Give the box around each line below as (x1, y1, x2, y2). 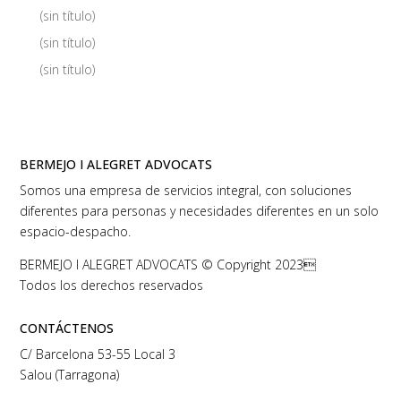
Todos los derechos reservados (20, 277, 204, 294)
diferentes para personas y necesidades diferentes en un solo (20, 202, 380, 219)
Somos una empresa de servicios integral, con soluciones (20, 182, 353, 199)
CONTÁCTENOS (20, 320, 115, 337)
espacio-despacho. (20, 223, 132, 240)
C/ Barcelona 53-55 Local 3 (20, 346, 176, 363)
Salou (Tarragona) (20, 366, 120, 383)
